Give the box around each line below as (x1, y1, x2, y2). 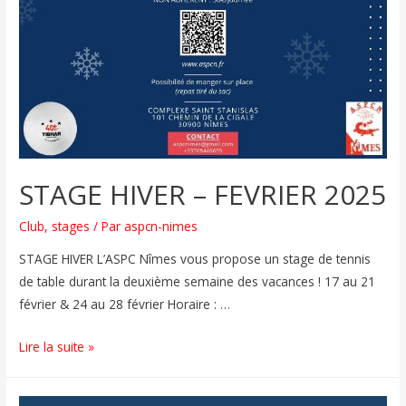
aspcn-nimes (124, 217, 198, 236)
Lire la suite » (19, 338, 95, 356)
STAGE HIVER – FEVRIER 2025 (19, 176, 387, 214)
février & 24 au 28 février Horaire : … (19, 295, 231, 314)
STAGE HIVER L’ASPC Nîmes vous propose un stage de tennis (19, 250, 372, 268)
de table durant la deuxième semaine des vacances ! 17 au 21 (19, 273, 376, 291)
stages (52, 217, 91, 236)
